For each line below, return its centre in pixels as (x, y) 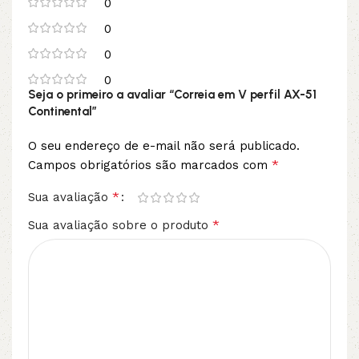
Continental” (63, 111)
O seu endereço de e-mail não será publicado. (164, 146)
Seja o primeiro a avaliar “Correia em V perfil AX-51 (172, 95)
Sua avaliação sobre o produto (120, 225)
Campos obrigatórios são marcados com (150, 165)
